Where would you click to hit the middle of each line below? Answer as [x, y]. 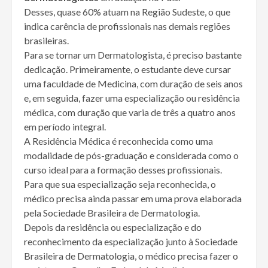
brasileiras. [46, 41]
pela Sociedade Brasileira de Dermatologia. [112, 213]
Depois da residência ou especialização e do [113, 227]
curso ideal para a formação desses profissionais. [123, 170]
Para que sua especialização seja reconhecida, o [120, 184]
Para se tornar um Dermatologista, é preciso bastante [133, 55]
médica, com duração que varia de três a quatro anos [130, 112]
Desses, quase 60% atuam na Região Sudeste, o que [127, 12]
